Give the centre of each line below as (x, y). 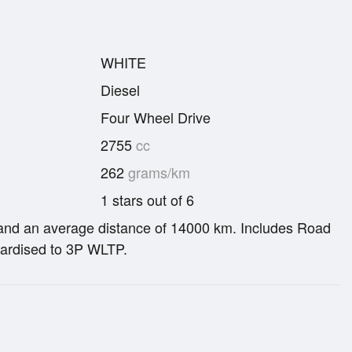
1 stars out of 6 (147, 199)
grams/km (157, 172)
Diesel (120, 89)
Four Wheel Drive (156, 117)
